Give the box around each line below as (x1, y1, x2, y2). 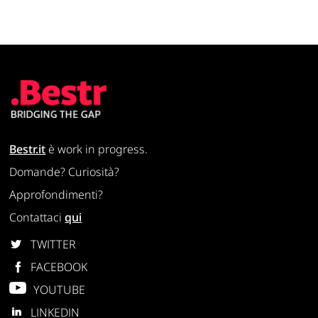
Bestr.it (9, 141, 46, 158)
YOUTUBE (33, 282, 86, 298)
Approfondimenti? (9, 187, 104, 203)
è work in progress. (45, 141, 148, 158)
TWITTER (31, 236, 77, 253)
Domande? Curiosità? (9, 164, 120, 180)
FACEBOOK (31, 259, 88, 275)
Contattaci (9, 209, 65, 226)
